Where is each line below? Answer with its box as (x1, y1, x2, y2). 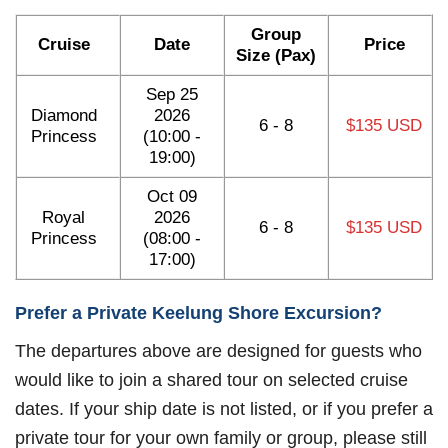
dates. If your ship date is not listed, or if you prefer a (15, 398, 433, 420)
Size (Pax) (236, 45, 316, 65)
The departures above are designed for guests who (15, 340, 422, 362)
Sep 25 (146, 84, 198, 104)
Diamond (30, 105, 97, 125)
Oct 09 (147, 186, 197, 206)
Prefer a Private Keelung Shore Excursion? (15, 302, 382, 324)
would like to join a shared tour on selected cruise (15, 369, 408, 391)
